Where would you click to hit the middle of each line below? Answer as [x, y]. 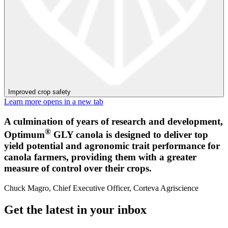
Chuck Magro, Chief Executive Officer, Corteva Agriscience [101, 188]
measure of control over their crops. [78, 168]
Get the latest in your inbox [75, 209]
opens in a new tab [73, 102]
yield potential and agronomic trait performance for [112, 146]
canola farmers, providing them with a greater [100, 157]
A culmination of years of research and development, [113, 121]
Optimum [24, 135]
